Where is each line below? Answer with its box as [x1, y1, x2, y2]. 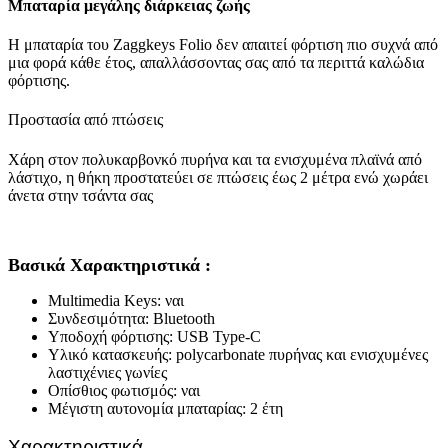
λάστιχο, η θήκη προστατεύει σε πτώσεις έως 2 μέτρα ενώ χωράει [8, 168, 428, 186]
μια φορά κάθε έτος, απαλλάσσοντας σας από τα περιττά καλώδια [8, 54, 424, 72]
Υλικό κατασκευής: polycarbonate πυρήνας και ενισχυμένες [48, 345, 428, 363]
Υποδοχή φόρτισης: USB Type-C [48, 327, 261, 345]
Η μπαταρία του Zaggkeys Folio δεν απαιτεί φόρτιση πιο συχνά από [8, 36, 438, 54]
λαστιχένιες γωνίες [48, 363, 167, 381]
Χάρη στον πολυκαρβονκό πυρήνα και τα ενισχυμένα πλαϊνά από [8, 150, 422, 168]
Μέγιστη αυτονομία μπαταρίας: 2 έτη [48, 399, 283, 417]
